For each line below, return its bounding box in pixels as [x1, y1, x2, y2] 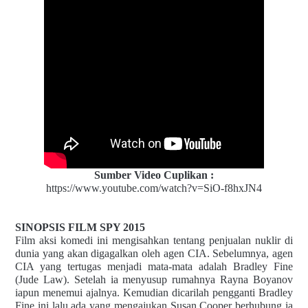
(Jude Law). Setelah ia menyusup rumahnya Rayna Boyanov [15, 273, 293, 285]
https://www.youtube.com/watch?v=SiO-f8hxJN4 [46, 181, 262, 194]
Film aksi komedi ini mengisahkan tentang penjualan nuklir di [15, 234, 293, 246]
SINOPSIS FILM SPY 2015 [15, 221, 145, 233]
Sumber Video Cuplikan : [91, 168, 217, 181]
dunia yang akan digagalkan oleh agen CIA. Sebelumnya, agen [15, 247, 293, 259]
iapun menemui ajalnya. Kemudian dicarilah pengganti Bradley [15, 286, 293, 298]
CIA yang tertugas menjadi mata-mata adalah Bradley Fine [15, 260, 293, 272]
